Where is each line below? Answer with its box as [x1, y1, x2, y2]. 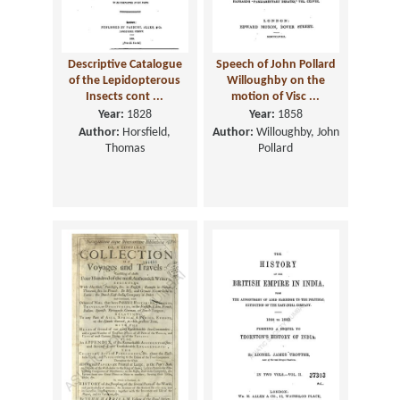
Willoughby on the [226, 74, 325, 88]
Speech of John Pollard [215, 58, 336, 72]
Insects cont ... [86, 90, 163, 104]
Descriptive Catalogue [67, 58, 182, 72]
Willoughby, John [253, 126, 339, 140]
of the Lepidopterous [69, 74, 180, 88]
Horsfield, [120, 126, 171, 140]
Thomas [104, 142, 145, 156]
